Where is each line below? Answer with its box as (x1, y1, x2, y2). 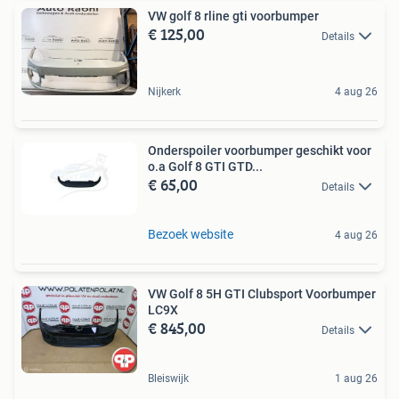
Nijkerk (148, 85, 181, 98)
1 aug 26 (335, 372, 378, 386)
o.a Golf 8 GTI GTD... (148, 159, 263, 174)
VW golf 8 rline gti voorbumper (148, 9, 319, 24)
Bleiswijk (148, 372, 189, 386)
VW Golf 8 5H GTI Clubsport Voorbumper (148, 287, 376, 302)
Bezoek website (148, 227, 233, 242)
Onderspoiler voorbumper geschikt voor (148, 142, 371, 158)
